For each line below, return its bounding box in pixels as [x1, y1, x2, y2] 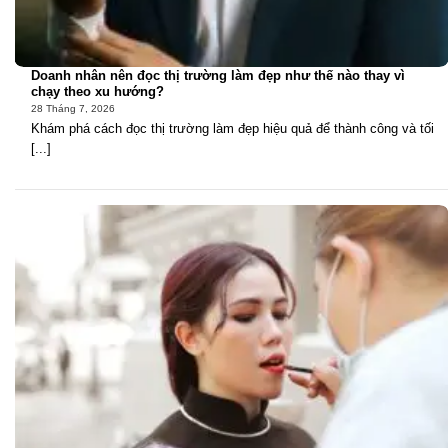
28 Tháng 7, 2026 [31, 103, 115, 115]
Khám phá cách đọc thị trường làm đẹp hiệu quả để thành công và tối [31, 120, 434, 136]
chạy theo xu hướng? [31, 84, 164, 99]
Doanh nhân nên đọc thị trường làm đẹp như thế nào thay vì [31, 68, 405, 83]
